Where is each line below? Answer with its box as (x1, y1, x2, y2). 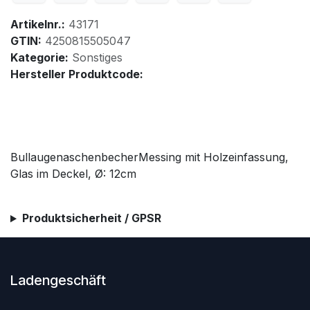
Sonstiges (72, 51, 122, 65)
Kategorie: (10, 51, 69, 65)
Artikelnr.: (10, 17, 65, 32)
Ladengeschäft (10, 272, 106, 289)
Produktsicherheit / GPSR (21, 211, 161, 226)
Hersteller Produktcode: (10, 67, 143, 82)
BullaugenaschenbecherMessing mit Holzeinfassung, (10, 150, 289, 165)
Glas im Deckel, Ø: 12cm (10, 167, 136, 181)
